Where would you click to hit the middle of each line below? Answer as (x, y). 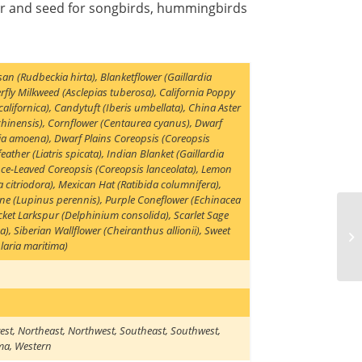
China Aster (215, 108)
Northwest (92, 331)
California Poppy (198, 93)
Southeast (143, 331)
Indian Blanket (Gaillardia (166, 154)
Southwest (195, 331)
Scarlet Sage (202, 215)
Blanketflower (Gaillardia (156, 77)
